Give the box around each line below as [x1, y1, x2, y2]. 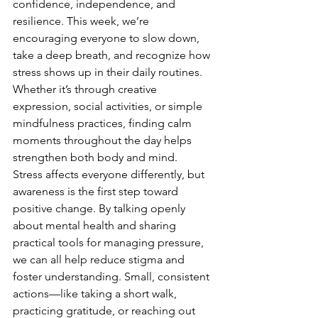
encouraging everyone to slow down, [13, 31, 202, 45]
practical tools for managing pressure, [13, 235, 207, 249]
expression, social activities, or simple [13, 99, 205, 113]
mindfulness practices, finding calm [13, 116, 194, 130]
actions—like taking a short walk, [13, 286, 180, 300]
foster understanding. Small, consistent [13, 269, 212, 283]
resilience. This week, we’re [13, 13, 152, 28]
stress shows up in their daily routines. [13, 65, 205, 79]
